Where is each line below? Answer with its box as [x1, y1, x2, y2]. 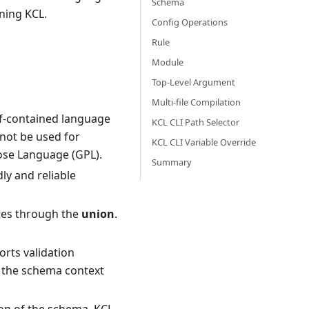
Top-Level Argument [152, 76, 235, 88]
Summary [152, 156, 192, 168]
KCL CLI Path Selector [152, 116, 239, 128]
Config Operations [152, 16, 228, 28]
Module [152, 56, 183, 68]
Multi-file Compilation [152, 96, 241, 108]
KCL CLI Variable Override [152, 136, 256, 148]
